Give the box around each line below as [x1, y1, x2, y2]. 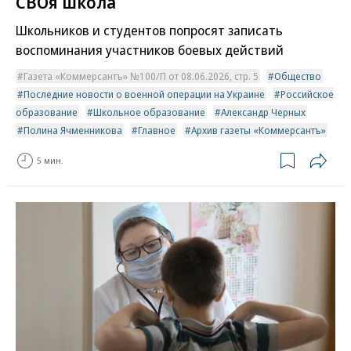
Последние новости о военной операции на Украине [24, 86, 265, 101]
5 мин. [37, 154, 63, 167]
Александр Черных [221, 104, 306, 119]
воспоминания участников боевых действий [16, 40, 284, 59]
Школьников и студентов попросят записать [16, 20, 283, 39]
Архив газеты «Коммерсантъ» [191, 122, 326, 137]
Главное [138, 122, 175, 137]
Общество [274, 68, 321, 83]
